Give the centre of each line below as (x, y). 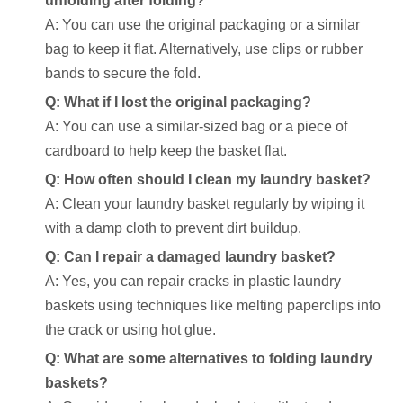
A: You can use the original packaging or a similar (202, 25)
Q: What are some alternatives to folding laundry (209, 358)
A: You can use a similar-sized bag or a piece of (196, 126)
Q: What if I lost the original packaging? (178, 102)
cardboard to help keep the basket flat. (166, 151)
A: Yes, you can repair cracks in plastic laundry (193, 281)
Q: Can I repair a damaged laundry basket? (190, 257)
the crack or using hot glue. (130, 330)
